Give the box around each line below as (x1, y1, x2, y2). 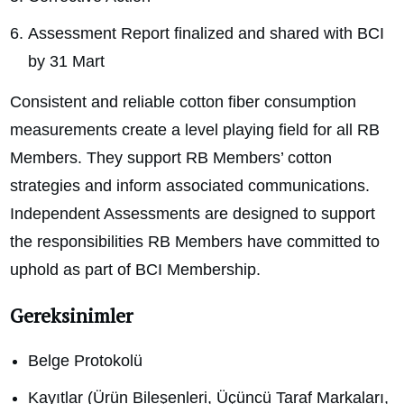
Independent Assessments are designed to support (10, 205, 375, 224)
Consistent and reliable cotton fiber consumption (10, 93, 356, 112)
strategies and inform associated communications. (10, 177, 370, 196)
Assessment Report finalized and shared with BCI (28, 24, 384, 43)
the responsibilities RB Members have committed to (10, 233, 380, 252)
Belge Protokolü (28, 352, 142, 371)
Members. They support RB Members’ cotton (10, 149, 332, 168)
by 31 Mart (28, 52, 105, 71)
